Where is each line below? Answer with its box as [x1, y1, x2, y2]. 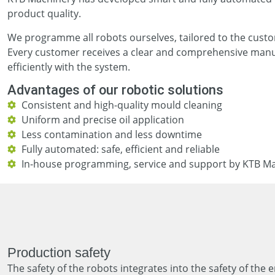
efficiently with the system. [7, 60, 130, 74]
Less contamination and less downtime [21, 127, 202, 141]
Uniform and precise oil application [21, 112, 184, 126]
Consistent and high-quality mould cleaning [21, 98, 222, 112]
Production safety [7, 244, 110, 260]
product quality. [7, 7, 81, 21]
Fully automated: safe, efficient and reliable [21, 142, 220, 156]
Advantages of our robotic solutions [7, 82, 223, 98]
